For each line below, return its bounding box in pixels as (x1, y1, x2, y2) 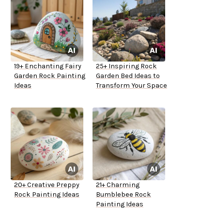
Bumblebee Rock (96, 190, 151, 199)
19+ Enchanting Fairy (14, 62, 81, 71)
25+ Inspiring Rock (96, 62, 157, 71)
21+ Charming (96, 181, 139, 189)
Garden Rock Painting (14, 72, 85, 80)
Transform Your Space (96, 81, 167, 90)
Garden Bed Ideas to (96, 72, 160, 80)
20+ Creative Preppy (14, 181, 79, 189)
